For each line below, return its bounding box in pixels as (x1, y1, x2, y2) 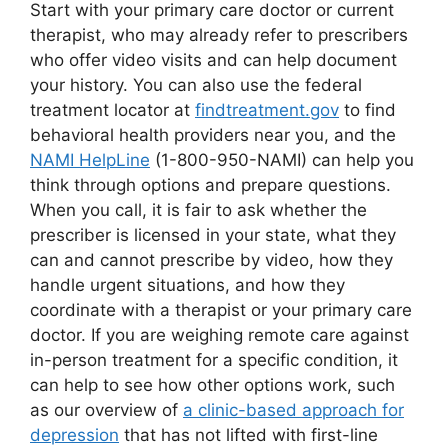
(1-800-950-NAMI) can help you (150, 150, 414, 171)
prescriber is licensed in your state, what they (30, 225, 396, 246)
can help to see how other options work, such (30, 375, 395, 396)
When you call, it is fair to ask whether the (30, 200, 367, 221)
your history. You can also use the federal (30, 75, 362, 96)
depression (30, 425, 119, 446)
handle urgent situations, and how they (30, 275, 345, 296)
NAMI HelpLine (30, 150, 150, 171)
